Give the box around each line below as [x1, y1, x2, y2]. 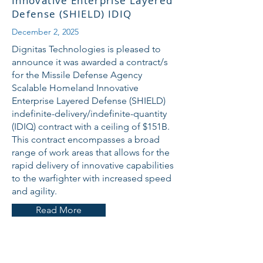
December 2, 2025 [12, 26, 79, 37]
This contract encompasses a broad [12, 134, 160, 145]
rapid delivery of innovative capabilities [12, 160, 174, 171]
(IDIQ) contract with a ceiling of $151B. [12, 121, 170, 132]
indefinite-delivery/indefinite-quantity [12, 108, 167, 119]
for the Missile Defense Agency [12, 69, 142, 80]
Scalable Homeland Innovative [12, 82, 139, 93]
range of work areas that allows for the [12, 147, 170, 158]
